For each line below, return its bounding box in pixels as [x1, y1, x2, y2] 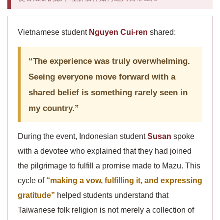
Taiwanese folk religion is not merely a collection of [18, 206, 194, 214]
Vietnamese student [18, 28, 89, 36]
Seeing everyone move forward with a [28, 72, 175, 82]
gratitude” [18, 191, 55, 199]
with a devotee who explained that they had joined [18, 147, 192, 155]
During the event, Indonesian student [18, 132, 147, 140]
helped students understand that [55, 191, 168, 199]
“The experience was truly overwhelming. [28, 56, 190, 66]
